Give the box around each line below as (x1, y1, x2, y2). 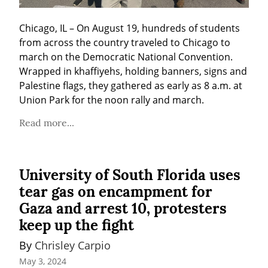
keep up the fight (19, 215, 134, 234)
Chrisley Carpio (35, 237, 111, 252)
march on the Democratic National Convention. (19, 50, 233, 63)
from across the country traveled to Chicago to (19, 35, 230, 49)
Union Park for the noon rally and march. (19, 93, 204, 106)
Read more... (19, 116, 74, 129)
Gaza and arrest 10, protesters (19, 199, 227, 218)
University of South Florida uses (19, 165, 240, 184)
